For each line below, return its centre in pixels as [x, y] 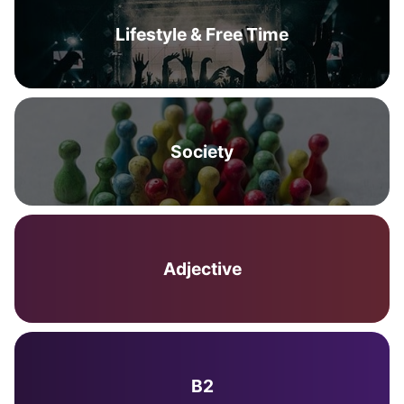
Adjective [202, 269]
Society [202, 151]
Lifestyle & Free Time [202, 34]
